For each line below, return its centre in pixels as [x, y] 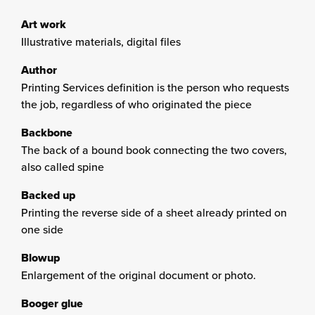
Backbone [47, 133]
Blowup [40, 258]
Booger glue [52, 303]
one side [42, 229]
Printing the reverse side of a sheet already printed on [154, 212]
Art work [44, 24]
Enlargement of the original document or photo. [139, 275]
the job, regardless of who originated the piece [136, 104]
